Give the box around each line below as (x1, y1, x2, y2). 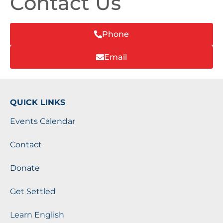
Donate (10, 163, 40, 173)
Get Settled (10, 187, 56, 196)
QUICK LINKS (10, 98, 65, 107)
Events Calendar (10, 116, 75, 126)
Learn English (10, 210, 64, 220)
